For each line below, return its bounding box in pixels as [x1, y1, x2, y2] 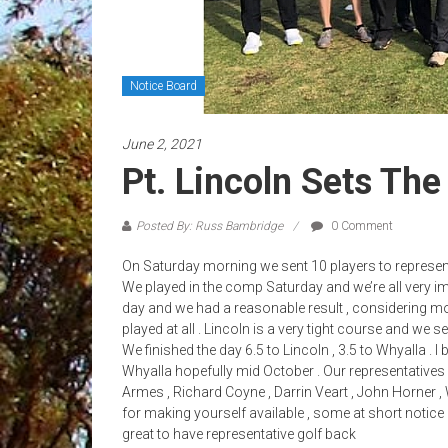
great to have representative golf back [122, 426, 356, 442]
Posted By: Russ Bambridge [136, 219, 283, 233]
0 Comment [328, 219, 393, 233]
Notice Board [130, 79, 197, 93]
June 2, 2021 [122, 136, 202, 152]
